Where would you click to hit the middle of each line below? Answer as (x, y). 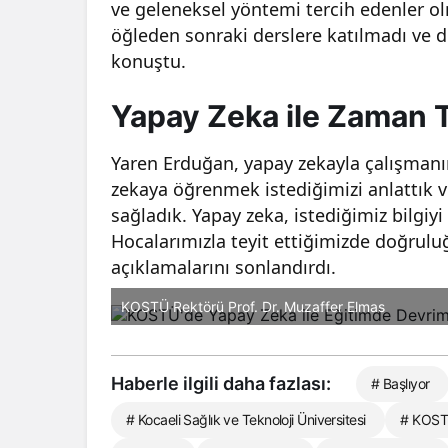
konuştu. (148, 60)
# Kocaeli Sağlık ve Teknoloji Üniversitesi (246, 420)
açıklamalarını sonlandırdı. (224, 266)
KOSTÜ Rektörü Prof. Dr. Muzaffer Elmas (253, 307)
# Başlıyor (400, 384)
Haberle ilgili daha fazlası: (221, 384)
